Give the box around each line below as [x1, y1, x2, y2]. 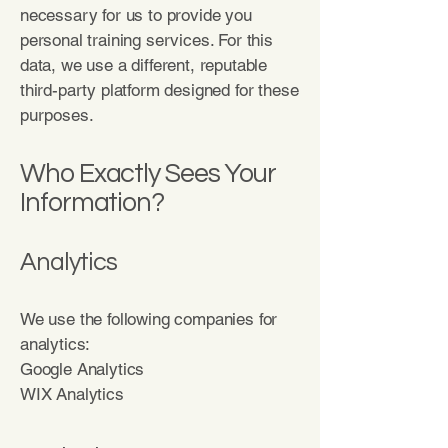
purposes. [20, 105, 94, 125]
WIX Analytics [20, 384, 129, 404]
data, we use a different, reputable [20, 55, 268, 75]
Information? [20, 189, 165, 217]
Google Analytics [20, 359, 145, 379]
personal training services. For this [20, 30, 273, 50]
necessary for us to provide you [20, 5, 252, 25]
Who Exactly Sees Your [20, 160, 277, 188]
